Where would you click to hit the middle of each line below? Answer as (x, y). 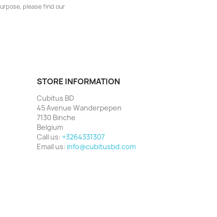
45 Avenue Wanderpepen (79, 108)
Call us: (49, 137)
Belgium (50, 127)
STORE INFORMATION (78, 81)
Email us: (52, 146)
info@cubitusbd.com (101, 146)
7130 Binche (56, 117)
